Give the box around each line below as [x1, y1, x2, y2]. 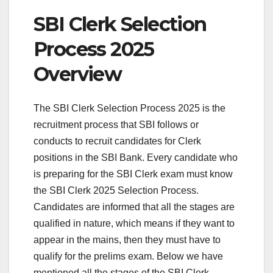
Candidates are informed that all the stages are [34, 201, 235, 212]
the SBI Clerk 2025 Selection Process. [34, 185, 199, 196]
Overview [34, 62, 122, 86]
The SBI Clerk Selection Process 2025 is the [34, 102, 225, 113]
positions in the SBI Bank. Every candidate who [34, 152, 238, 163]
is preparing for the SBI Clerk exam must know [34, 168, 233, 179]
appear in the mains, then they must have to [34, 234, 221, 245]
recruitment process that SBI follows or [34, 119, 199, 130]
